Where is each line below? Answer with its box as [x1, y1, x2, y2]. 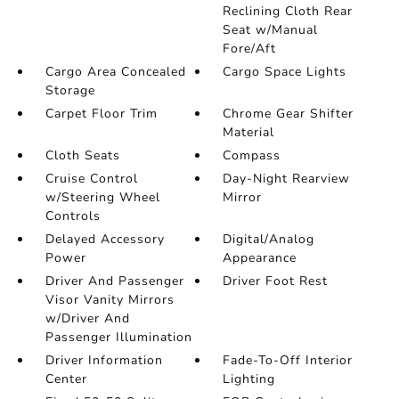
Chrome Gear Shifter [223, 105, 354, 122]
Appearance [223, 249, 297, 266]
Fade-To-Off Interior [223, 352, 354, 369]
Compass [223, 147, 281, 164]
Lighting [223, 370, 276, 387]
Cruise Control [45, 170, 138, 187]
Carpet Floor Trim [45, 105, 158, 122]
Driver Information [45, 352, 163, 369]
